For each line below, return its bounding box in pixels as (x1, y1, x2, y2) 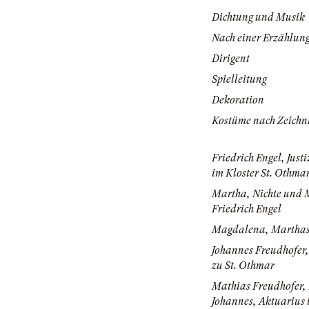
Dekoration (212, 94, 264, 107)
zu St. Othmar (212, 259, 275, 272)
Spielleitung (212, 73, 267, 86)
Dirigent (212, 52, 250, 66)
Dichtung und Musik (212, 11, 305, 24)
